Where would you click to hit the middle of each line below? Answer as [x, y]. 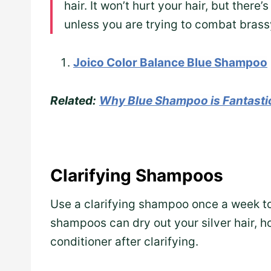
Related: [73, 101]
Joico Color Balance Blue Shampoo [170, 63]
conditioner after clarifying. [124, 242]
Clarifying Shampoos [137, 176]
